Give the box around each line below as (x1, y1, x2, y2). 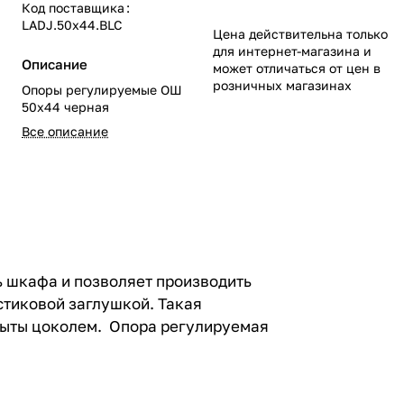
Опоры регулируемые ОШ (22, 82, 182, 97)
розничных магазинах (213, 78, 352, 93)
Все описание (22, 124, 108, 139)
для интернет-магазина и (213, 43, 372, 59)
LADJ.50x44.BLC (22, 17, 123, 32)
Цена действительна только (213, 26, 388, 41)
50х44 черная (22, 99, 109, 115)
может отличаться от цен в (213, 60, 381, 76)
